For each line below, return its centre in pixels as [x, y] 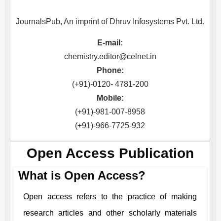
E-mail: [110, 43]
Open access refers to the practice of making [110, 197]
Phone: [110, 70]
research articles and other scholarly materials [110, 213]
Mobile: [110, 98]
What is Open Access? [82, 175]
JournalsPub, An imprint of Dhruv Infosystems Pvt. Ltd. [110, 21]
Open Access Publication [110, 153]
